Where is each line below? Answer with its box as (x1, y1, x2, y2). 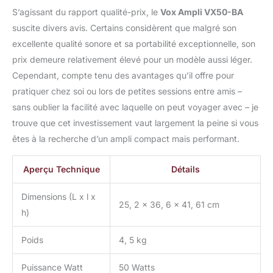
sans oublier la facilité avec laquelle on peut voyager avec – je (12, 102, 258, 113)
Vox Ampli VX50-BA (160, 7, 243, 18)
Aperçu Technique (23, 164, 100, 175)
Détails (171, 164, 200, 175)
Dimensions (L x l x (21, 191, 96, 202)
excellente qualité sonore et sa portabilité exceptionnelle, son (12, 38, 255, 49)
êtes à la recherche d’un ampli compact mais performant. (12, 133, 239, 144)
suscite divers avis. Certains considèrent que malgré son (12, 23, 236, 34)
